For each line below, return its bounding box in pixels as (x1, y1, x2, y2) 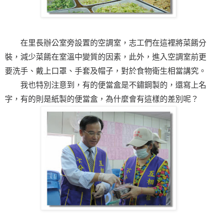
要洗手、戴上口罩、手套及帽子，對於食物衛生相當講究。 (5, 66, 206, 75)
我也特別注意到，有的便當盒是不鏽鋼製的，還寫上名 (5, 80, 206, 89)
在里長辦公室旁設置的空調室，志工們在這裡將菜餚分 (5, 38, 206, 47)
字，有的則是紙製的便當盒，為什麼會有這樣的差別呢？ (5, 94, 199, 103)
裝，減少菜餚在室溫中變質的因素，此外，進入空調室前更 (5, 52, 206, 61)
